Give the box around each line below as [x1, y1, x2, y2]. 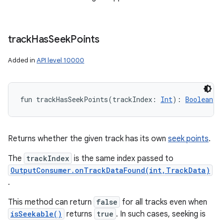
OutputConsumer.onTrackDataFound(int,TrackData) [10, 166, 210, 175]
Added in [8, 56, 37, 64]
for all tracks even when [120, 197, 207, 207]
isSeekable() [10, 209, 62, 219]
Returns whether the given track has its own [8, 134, 168, 144]
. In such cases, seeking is [116, 209, 206, 219]
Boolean [185, 95, 213, 104]
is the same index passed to [72, 154, 173, 164]
